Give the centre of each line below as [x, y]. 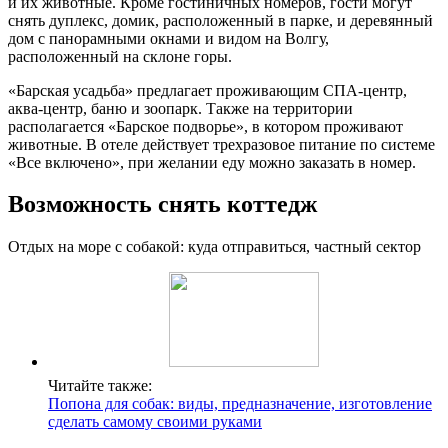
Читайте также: [100, 386]
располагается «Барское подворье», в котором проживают [205, 126]
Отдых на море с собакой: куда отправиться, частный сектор [214, 247]
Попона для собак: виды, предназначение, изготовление [240, 404]
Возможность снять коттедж [162, 204]
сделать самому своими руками [155, 422]
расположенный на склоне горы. [120, 56]
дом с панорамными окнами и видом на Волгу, [168, 38]
